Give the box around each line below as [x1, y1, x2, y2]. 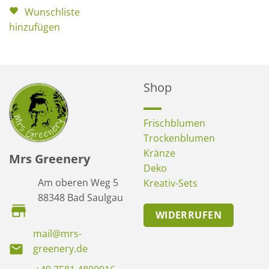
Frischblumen [144, 116, 205, 130]
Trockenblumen [144, 131, 215, 145]
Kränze [144, 146, 175, 160]
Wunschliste [24, 5, 80, 19]
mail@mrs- [33, 226, 82, 240]
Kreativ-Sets [144, 176, 198, 190]
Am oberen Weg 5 [38, 175, 118, 189]
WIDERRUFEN [155, 208, 222, 222]
